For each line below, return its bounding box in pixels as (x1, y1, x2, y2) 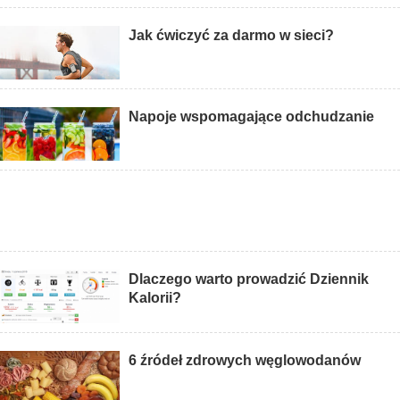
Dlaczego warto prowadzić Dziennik (129, 271, 370, 287)
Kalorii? (129, 290, 182, 306)
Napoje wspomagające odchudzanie (129, 109, 375, 125)
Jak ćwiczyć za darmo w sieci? (129, 28, 335, 44)
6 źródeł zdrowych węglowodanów (129, 353, 362, 369)
